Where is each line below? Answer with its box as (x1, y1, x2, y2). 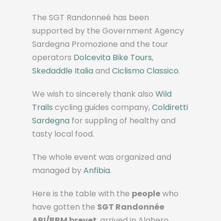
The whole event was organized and (32, 151, 171, 163)
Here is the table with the (32, 188, 132, 200)
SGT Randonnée (97, 201, 164, 213)
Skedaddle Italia (32, 65, 93, 77)
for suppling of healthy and (70, 115, 176, 127)
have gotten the (32, 201, 97, 213)
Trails (32, 102, 53, 113)
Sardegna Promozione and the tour (32, 38, 168, 50)
